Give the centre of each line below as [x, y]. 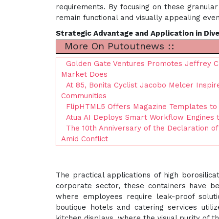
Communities [84, 96]
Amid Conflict [85, 139]
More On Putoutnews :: [118, 46]
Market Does [84, 75]
